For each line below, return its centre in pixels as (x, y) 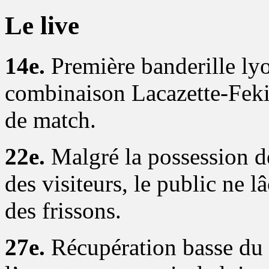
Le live (42, 25)
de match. (50, 119)
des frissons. (63, 210)
